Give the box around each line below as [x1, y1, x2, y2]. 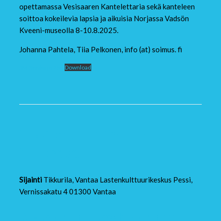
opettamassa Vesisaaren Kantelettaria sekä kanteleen [19, 2, 195, 11]
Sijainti [19, 175, 42, 184]
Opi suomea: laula [19, 124, 181, 145]
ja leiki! [19, 144, 82, 165]
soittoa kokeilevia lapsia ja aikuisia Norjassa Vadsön [19, 14, 189, 23]
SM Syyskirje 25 [19, 64, 60, 72]
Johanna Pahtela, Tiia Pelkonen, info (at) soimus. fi [19, 45, 182, 54]
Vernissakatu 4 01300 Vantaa [19, 187, 116, 196]
